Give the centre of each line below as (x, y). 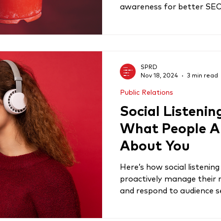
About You (155, 146)
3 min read (203, 76)
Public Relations (147, 92)
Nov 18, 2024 (159, 76)
